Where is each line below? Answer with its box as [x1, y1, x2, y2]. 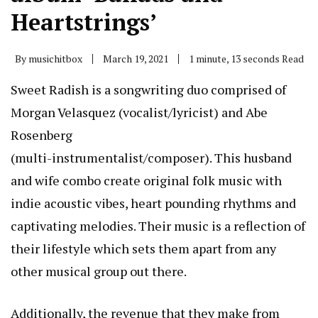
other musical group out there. [11, 263, 187, 280]
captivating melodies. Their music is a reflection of [11, 217, 305, 235]
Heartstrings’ [11, 7, 157, 38]
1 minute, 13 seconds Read [189, 52, 304, 66]
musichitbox [28, 52, 82, 66]
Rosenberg [11, 126, 72, 144]
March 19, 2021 [103, 52, 168, 66]
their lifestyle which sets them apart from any [11, 240, 276, 258]
